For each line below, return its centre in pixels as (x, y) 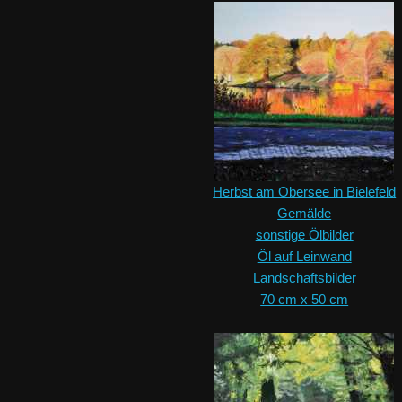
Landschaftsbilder (304, 278)
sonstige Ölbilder (304, 235)
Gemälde (305, 214)
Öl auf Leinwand (304, 257)
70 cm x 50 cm (305, 300)
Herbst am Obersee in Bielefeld (305, 192)
